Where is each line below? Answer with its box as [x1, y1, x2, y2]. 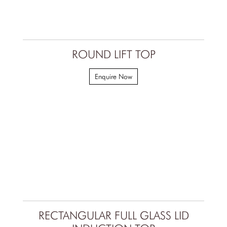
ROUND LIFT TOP [71, 48, 156, 61]
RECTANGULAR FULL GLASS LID [38, 209, 189, 222]
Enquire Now [95, 72, 132, 81]
